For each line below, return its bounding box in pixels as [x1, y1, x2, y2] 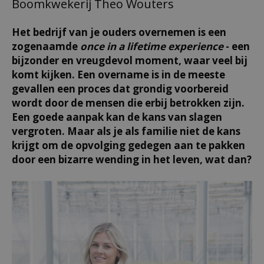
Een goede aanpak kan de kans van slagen [12, 110, 222, 124]
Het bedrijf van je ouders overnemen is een [12, 25, 226, 39]
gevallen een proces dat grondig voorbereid [12, 82, 229, 95]
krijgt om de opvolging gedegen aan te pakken [12, 138, 245, 152]
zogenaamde [12, 39, 80, 53]
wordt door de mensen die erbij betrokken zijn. [12, 96, 245, 110]
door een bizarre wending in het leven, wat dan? [12, 153, 252, 166]
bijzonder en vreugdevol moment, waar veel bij [12, 54, 247, 67]
